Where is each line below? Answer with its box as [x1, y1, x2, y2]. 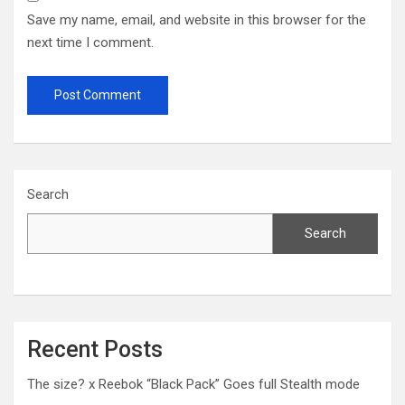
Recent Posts [27, 336, 163, 363]
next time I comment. [27, 34, 154, 51]
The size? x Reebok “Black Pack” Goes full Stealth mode [27, 376, 360, 392]
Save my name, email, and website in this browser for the [27, 12, 366, 28]
